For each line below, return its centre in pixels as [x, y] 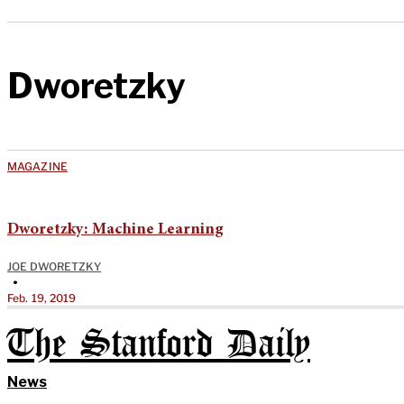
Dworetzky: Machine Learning [115, 230]
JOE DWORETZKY [55, 266]
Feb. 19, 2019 [42, 298]
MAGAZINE [37, 166]
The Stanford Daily [159, 344]
